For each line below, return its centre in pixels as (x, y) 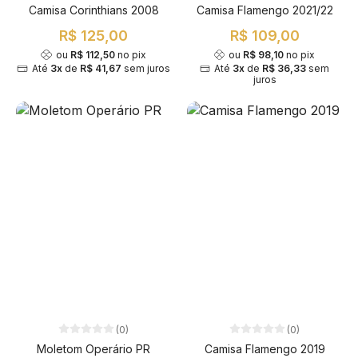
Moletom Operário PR (93, 349)
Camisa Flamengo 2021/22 (265, 10)
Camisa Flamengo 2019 (265, 349)
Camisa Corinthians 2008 (93, 10)
